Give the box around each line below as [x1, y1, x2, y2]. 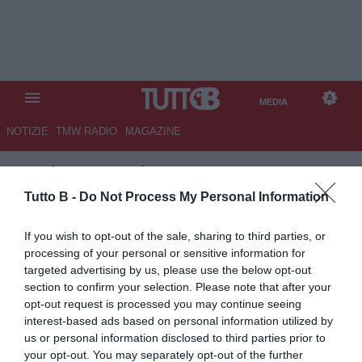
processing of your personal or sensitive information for [24, 246, 305, 259]
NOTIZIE [6, 125, 48, 138]
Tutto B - [24, 190, 79, 204]
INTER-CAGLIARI [151, 162, 334, 187]
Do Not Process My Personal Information [79, 190, 329, 204]
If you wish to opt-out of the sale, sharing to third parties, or [24, 229, 326, 242]
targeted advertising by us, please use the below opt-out [24, 263, 311, 276]
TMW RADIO [56, 125, 118, 138]
